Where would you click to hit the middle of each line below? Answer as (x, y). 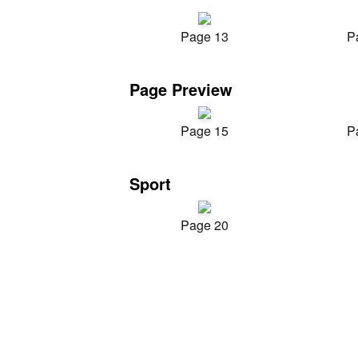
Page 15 (205, 131)
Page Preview (181, 89)
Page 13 (205, 36)
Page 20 (205, 225)
